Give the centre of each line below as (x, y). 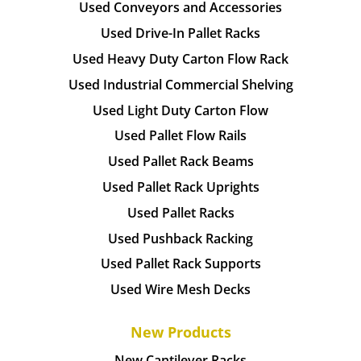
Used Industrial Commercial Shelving (180, 84)
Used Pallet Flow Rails (180, 136)
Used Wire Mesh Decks (180, 290)
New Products (180, 332)
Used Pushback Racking (180, 238)
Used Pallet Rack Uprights (180, 187)
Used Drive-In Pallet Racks (180, 33)
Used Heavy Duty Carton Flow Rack (180, 58)
